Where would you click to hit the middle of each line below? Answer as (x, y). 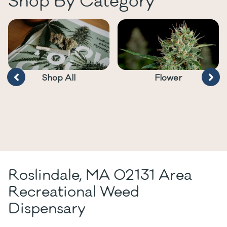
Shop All (59, 78)
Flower (168, 78)
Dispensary (47, 209)
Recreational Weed (74, 192)
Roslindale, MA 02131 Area (100, 175)
